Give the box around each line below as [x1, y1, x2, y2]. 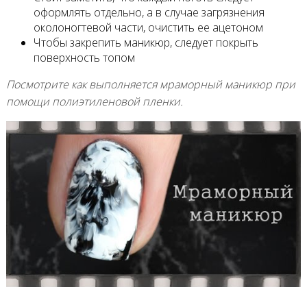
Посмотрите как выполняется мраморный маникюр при [5, 76, 295, 92]
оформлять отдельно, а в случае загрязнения [33, 4, 265, 20]
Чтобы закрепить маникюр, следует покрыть [33, 34, 258, 50]
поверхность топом [33, 49, 135, 65]
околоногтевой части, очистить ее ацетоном [33, 19, 263, 35]
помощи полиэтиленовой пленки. [5, 93, 183, 109]
